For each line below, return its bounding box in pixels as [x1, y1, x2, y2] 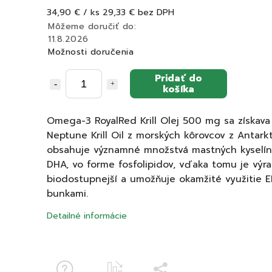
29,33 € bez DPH [103, 6, 174, 19]
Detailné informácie [47, 209, 127, 222]
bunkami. [47, 186, 88, 200]
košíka [162, 82, 195, 96]
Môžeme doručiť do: [48, 20, 136, 33]
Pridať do [154, 71, 203, 85]
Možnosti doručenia [48, 46, 134, 58]
